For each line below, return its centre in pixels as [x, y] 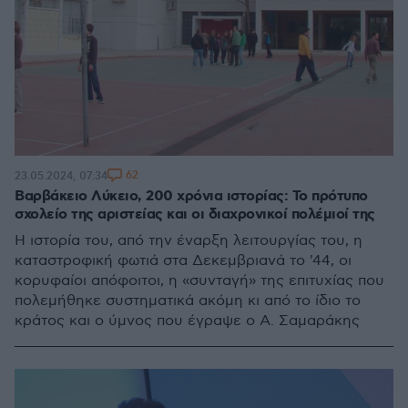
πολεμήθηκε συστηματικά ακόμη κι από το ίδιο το [188, 301]
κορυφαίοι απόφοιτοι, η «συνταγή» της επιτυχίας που [199, 281]
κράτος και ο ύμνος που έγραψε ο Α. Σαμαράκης [187, 321]
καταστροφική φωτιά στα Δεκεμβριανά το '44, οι [183, 261]
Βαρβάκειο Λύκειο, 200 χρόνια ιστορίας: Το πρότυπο [191, 196]
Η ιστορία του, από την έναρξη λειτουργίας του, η [189, 241]
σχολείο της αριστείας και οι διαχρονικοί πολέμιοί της [195, 214]
